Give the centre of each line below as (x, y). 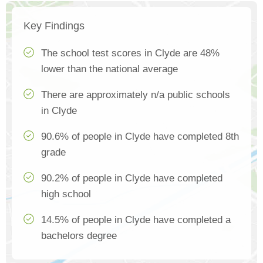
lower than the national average (109, 69)
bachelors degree (79, 235)
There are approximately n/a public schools (136, 95)
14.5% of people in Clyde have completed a (136, 220)
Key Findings (54, 26)
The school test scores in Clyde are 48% (130, 53)
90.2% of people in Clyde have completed (132, 178)
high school (66, 194)
